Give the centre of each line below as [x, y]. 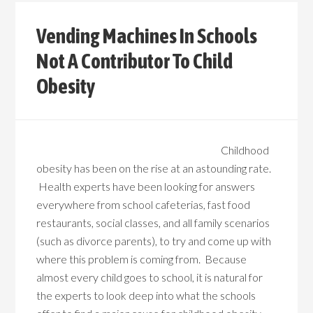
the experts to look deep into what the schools [146, 295]
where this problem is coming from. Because [142, 259]
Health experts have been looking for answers [146, 186]
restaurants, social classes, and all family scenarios [153, 223]
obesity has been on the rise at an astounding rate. [154, 168]
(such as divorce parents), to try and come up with [154, 241]
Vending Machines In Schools [147, 36]
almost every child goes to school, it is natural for [150, 277]
